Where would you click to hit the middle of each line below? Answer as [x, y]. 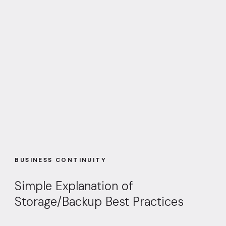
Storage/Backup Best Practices [99, 202]
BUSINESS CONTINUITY [61, 160]
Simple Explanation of [74, 186]
